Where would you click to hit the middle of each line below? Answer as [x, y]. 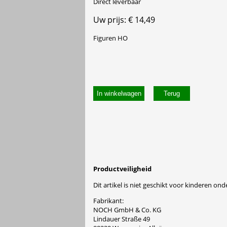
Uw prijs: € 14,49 [124, 20]
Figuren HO [110, 38]
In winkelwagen [119, 94]
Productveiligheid [122, 169]
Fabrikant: [108, 200]
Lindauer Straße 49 [122, 219]
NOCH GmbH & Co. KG [127, 210]
